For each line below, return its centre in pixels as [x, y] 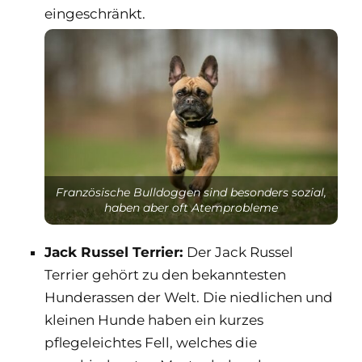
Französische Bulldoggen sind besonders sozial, [191, 192]
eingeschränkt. [95, 13]
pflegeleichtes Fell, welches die [151, 342]
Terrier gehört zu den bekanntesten [165, 274]
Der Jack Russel [240, 252]
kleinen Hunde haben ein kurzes [154, 320]
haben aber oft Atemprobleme [191, 207]
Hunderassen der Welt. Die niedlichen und [189, 297]
